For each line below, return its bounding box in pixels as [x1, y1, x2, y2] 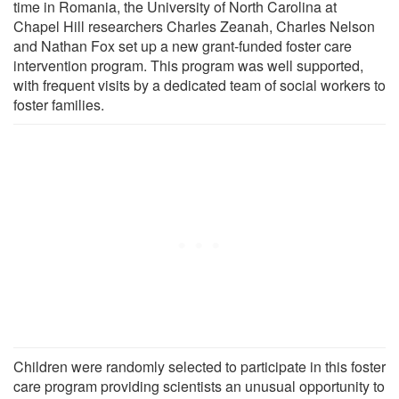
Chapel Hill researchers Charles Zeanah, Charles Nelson [13, 15, 375, 37]
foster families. [13, 94, 104, 115]
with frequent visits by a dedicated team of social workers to [13, 74, 386, 95]
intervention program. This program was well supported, [13, 54, 363, 76]
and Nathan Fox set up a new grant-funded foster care [13, 35, 352, 56]
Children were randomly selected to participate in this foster [13, 355, 386, 377]
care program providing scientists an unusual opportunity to [13, 375, 385, 396]
